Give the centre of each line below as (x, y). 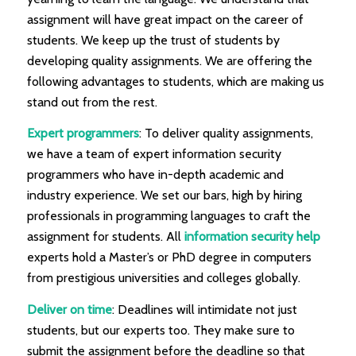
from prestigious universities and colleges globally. (163, 278)
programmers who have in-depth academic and (155, 175)
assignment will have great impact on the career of (165, 19)
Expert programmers (83, 133)
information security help (250, 237)
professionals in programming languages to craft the (168, 216)
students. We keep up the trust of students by (153, 40)
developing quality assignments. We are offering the (169, 60)
